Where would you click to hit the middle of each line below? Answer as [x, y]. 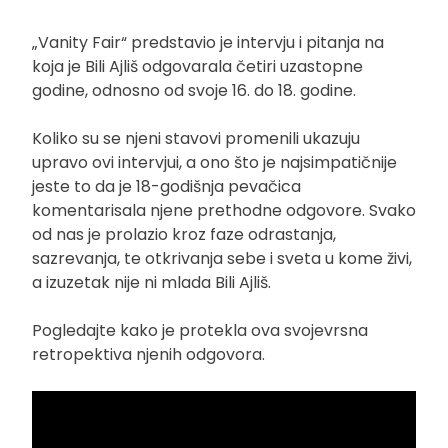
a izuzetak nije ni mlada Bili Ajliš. [151, 282]
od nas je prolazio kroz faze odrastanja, [184, 234]
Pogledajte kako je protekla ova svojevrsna [200, 330]
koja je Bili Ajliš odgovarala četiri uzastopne [197, 66]
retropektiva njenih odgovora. [148, 354]
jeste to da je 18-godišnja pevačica [166, 186]
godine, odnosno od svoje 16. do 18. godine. [194, 90]
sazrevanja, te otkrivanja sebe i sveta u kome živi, [222, 258]
